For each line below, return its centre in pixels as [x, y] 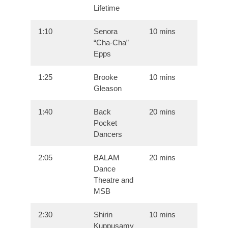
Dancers [108, 134]
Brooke [106, 77]
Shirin [103, 215]
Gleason [108, 89]
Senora [106, 32]
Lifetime [107, 8]
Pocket [106, 123]
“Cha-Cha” [111, 43]
